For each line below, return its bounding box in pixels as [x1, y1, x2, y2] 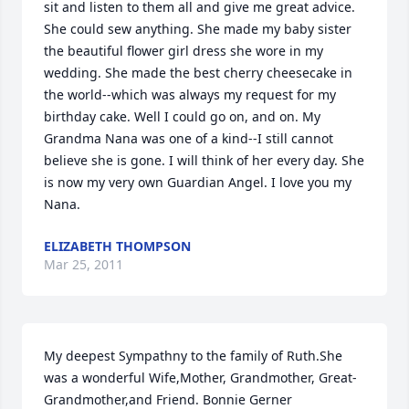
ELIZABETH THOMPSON [44, 237, 191, 255]
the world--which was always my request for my [44, 86, 336, 103]
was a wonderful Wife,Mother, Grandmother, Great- [44, 369, 357, 386]
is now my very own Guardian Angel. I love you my [44, 173, 351, 191]
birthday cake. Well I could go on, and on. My [44, 108, 320, 125]
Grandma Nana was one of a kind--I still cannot [44, 130, 333, 147]
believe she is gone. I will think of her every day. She [44, 152, 364, 169]
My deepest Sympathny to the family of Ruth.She [44, 347, 342, 364]
